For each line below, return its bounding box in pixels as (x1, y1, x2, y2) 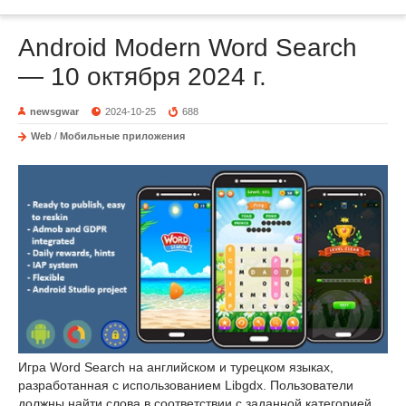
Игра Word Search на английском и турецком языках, (18, 359, 333, 374)
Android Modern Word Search (18, 33, 357, 62)
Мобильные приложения (60, 130, 185, 141)
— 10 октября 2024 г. (18, 62, 266, 91)
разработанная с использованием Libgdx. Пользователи (18, 377, 353, 392)
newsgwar (30, 105, 79, 117)
